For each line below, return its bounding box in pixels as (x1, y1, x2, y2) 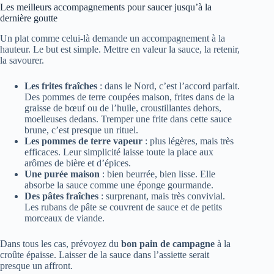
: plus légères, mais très (143, 136, 234, 147)
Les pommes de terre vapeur (24, 136, 143, 147)
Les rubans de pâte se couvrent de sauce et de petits (24, 202, 222, 213)
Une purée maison (24, 169, 100, 180)
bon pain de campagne (121, 239, 215, 250)
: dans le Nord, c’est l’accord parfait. (97, 81, 240, 92)
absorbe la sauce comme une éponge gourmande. (24, 180, 213, 191)
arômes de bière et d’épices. (24, 158, 131, 169)
